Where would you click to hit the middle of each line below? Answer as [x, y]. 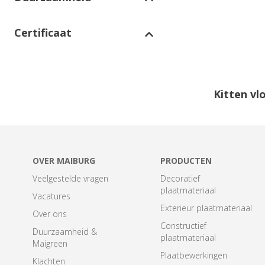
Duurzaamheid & [65, 231]
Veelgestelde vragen [70, 178]
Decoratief [180, 178]
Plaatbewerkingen [193, 255]
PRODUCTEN [186, 160]
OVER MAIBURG [64, 160]
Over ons [50, 214]
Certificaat [43, 32]
